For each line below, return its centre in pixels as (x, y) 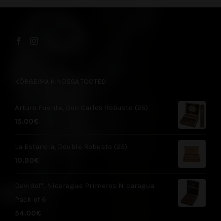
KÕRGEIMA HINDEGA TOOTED (60, 82)
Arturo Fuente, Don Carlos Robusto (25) (81, 108)
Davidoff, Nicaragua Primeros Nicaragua (85, 186)
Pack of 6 (31, 200)
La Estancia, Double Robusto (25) (71, 147)
